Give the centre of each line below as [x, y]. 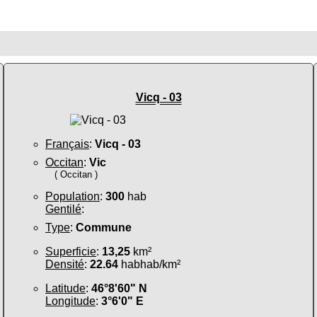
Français [67, 144]
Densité [65, 264]
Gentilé [63, 209]
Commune [104, 227]
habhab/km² [149, 264]
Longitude [70, 301]
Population [73, 196]
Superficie [71, 251]
